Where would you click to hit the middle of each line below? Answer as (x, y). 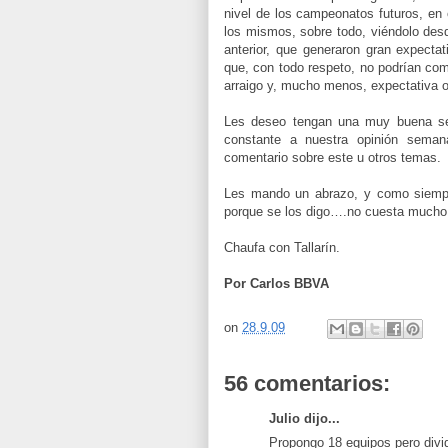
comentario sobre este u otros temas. (332, 157)
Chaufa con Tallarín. (282, 247)
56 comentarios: (307, 383)
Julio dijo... (304, 418)
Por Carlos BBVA (276, 283)
